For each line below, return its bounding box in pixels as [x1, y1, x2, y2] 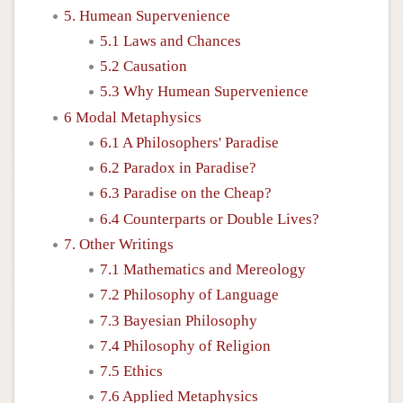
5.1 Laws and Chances [100, 31, 241, 49]
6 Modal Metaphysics [64, 108, 201, 126]
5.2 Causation [100, 58, 187, 75]
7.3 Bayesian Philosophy [100, 311, 257, 329]
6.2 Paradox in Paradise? [100, 159, 256, 176]
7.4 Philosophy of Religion [100, 336, 271, 354]
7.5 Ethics [100, 363, 163, 380]
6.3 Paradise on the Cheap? [100, 184, 272, 202]
